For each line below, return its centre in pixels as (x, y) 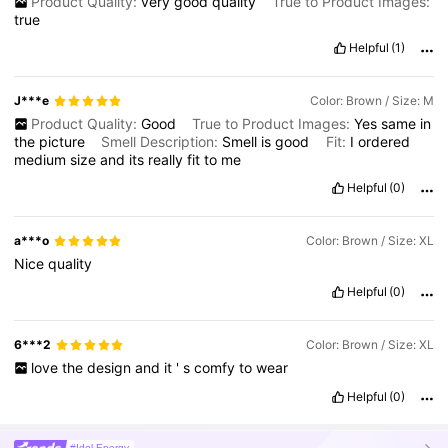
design (110, 368)
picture (64, 142)
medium (42, 160)
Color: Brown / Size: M (371, 101)
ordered (383, 142)
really (168, 160)
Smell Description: (162, 142)
